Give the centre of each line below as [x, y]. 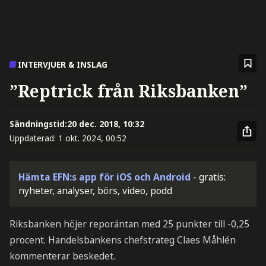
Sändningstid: [38, 123]
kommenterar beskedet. [62, 256]
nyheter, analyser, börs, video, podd [96, 190]
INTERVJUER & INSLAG [63, 65]
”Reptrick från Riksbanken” [128, 91]
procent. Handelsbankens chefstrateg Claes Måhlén [122, 240]
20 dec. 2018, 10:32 [105, 123]
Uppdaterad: [34, 138]
